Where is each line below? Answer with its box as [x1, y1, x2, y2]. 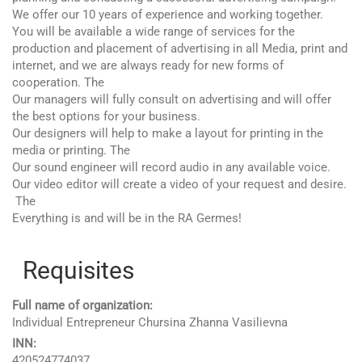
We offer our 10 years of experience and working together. [12, 7, 323, 22]
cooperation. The [12, 75, 104, 90]
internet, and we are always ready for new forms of [12, 58, 284, 73]
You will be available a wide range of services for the [12, 24, 295, 39]
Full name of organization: [12, 298, 153, 313]
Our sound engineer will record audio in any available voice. [12, 160, 330, 175]
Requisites [23, 256, 134, 284]
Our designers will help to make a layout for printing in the [12, 126, 323, 141]
